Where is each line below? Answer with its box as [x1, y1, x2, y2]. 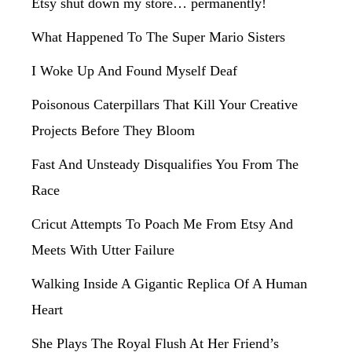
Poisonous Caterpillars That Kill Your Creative [31, 97, 298, 112]
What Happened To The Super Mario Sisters [31, 29, 285, 45]
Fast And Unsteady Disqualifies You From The [31, 156, 299, 172]
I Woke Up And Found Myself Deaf [31, 63, 237, 79]
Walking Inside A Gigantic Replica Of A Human [31, 276, 307, 291]
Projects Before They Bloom [31, 123, 195, 138]
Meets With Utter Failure [31, 242, 174, 258]
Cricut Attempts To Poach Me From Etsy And [31, 216, 293, 232]
